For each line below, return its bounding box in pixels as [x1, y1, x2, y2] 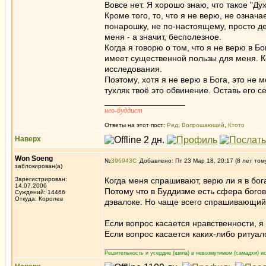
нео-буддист [104, 106, 142, 115]
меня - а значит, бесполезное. [104, 32, 221, 42]
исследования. [104, 64, 162, 74]
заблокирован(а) [15, 163, 62, 169]
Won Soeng [15, 154, 53, 163]
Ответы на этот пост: [104, 122, 167, 128]
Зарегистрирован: [15, 176, 67, 182]
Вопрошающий [182, 122, 224, 128]
